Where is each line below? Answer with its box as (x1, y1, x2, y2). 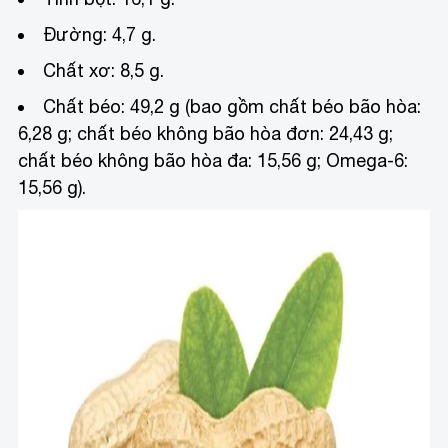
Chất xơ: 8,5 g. (43, 60, 165, 82)
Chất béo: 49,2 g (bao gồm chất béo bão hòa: (43, 96, 422, 118)
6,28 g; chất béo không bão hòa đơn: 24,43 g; (18, 123, 394, 145)
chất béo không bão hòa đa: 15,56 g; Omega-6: (18, 150, 409, 172)
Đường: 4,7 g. (43, 24, 157, 46)
